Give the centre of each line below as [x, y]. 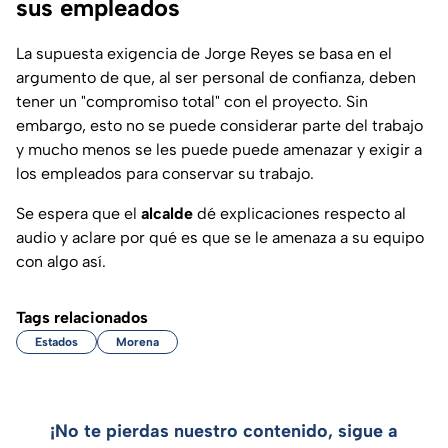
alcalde [167, 214]
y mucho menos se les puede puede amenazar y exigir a [219, 150]
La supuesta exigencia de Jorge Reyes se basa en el [204, 54]
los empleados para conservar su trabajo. [165, 174]
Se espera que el [78, 214]
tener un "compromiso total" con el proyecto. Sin [192, 102]
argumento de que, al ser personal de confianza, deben [216, 78]
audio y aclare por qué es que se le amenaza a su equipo [220, 238]
